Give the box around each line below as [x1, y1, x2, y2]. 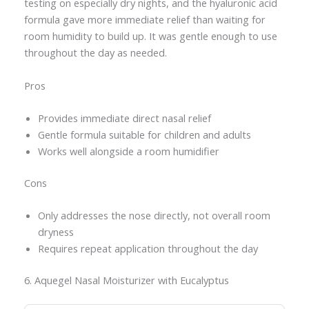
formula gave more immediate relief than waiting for [23, 12, 266, 27]
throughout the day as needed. [23, 46, 167, 60]
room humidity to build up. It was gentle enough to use [23, 29, 277, 43]
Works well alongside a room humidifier [37, 144, 219, 159]
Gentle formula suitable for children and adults [37, 128, 251, 142]
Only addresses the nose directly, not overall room [37, 208, 270, 223]
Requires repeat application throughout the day [37, 241, 258, 256]
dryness [37, 225, 74, 239]
